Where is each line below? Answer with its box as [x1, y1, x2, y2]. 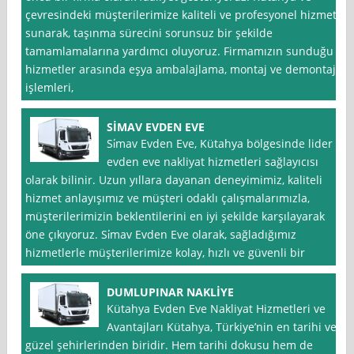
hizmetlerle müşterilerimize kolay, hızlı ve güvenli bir [25, 245, 306, 261]
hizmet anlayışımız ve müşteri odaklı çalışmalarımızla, [25, 190, 311, 206]
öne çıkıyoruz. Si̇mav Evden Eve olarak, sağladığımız [25, 227, 297, 243]
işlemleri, [25, 80, 74, 96]
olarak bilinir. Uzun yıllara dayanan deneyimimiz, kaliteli [25, 172, 323, 188]
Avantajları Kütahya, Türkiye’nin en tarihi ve [107, 319, 337, 335]
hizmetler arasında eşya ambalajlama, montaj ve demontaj [25, 62, 337, 77]
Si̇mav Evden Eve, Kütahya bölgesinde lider [107, 136, 333, 152]
